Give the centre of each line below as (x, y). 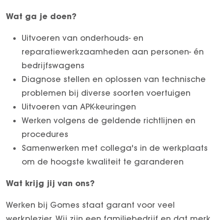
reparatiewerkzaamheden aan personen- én (113, 51)
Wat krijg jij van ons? (50, 183)
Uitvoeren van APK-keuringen (79, 106)
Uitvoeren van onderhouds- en (82, 38)
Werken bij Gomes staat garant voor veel (90, 205)
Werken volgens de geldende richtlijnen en (109, 120)
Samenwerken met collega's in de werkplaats (115, 148)
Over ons (91, 12)
